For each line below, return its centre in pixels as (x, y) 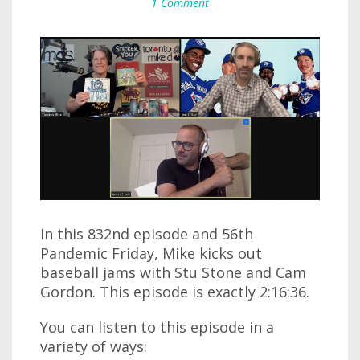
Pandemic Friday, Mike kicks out (151, 253)
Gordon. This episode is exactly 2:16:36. (175, 291)
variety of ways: (94, 346)
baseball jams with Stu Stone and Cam (173, 272)
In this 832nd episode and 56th (147, 233)
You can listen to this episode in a (157, 327)
